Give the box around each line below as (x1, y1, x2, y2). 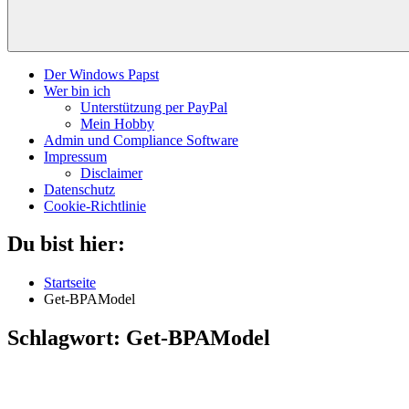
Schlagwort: (7, 326, 126, 351)
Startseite (44, 275, 96, 291)
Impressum (44, 148, 107, 164)
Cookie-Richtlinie (44, 197, 146, 214)
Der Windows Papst (44, 66, 159, 82)
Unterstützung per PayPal (80, 99, 227, 115)
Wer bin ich (44, 82, 110, 99)
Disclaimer (80, 164, 142, 181)
